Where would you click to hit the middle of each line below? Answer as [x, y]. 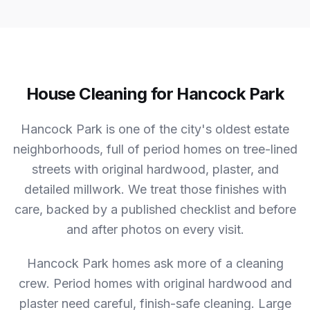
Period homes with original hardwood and [172, 283]
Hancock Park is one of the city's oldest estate [155, 129]
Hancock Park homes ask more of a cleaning [155, 263]
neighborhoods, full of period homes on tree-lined [155, 149]
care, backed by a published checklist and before [155, 209]
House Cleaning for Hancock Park [155, 94]
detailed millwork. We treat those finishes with [155, 189]
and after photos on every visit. [155, 229]
